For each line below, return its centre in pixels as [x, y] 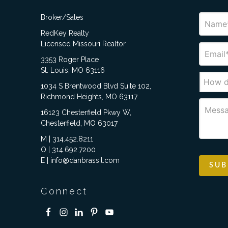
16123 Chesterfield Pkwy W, [86, 113]
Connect [64, 191]
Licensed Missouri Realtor [83, 44]
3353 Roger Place [69, 60]
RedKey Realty [65, 33]
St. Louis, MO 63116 [73, 70]
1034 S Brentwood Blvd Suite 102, [96, 86]
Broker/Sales [62, 18]
